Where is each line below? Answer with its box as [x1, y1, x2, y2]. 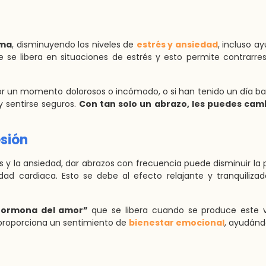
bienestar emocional [129, 217, 224, 229]
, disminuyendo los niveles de [12, 39, 137, 50]
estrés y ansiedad [136, 39, 218, 50]
